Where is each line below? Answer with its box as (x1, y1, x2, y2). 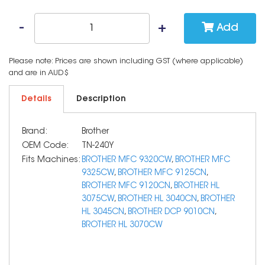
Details (21, 95, 51, 104)
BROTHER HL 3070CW (82, 221, 163, 230)
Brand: (22, 128, 47, 136)
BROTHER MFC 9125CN (118, 169, 206, 177)
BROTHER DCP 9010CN (128, 208, 215, 216)
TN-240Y (82, 142, 114, 150)
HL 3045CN (82, 208, 124, 216)
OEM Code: (22, 142, 69, 150)
